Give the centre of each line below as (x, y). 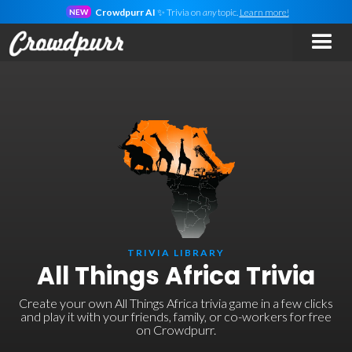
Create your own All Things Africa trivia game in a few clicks (176, 303)
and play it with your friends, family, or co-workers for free (176, 316)
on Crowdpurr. (176, 330)
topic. (227, 12)
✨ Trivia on (179, 12)
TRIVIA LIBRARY (176, 253)
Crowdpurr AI (125, 12)
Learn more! (264, 12)
